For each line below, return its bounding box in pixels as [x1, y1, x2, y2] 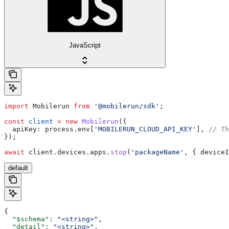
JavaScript [69, 41, 101, 49]
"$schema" [4, 215, 49, 223]
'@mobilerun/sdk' [90, 102, 159, 110]
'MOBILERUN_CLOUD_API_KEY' [94, 125, 196, 133]
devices [57, 148, 86, 156]
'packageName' [131, 148, 184, 156]
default [8, 164, 28, 172]
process [41, 125, 74, 133]
